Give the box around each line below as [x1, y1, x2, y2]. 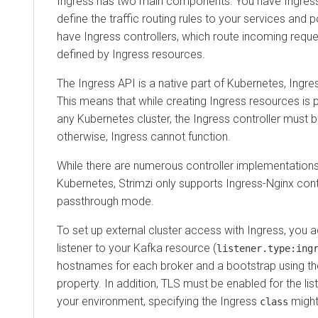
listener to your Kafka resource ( [57, 241, 216, 255]
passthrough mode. [57, 194, 154, 208]
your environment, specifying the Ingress [57, 294, 260, 308]
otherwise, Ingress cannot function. [57, 129, 231, 143]
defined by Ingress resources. [57, 47, 205, 61]
